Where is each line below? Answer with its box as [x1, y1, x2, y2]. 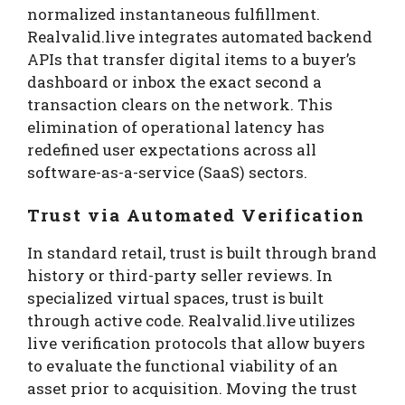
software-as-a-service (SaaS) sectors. [27, 161, 307, 183]
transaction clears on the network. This [27, 93, 333, 115]
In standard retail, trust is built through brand [27, 242, 377, 264]
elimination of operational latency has [27, 116, 325, 137]
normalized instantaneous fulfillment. [27, 3, 320, 24]
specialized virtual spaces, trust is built [27, 287, 324, 309]
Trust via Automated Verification [27, 203, 365, 227]
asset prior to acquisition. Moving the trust [27, 378, 357, 400]
